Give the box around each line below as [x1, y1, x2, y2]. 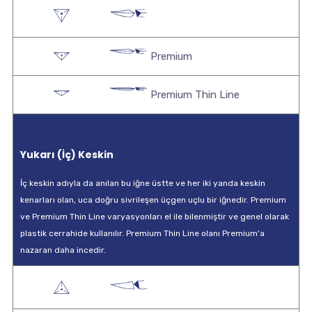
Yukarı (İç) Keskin [20, 148, 114, 162]
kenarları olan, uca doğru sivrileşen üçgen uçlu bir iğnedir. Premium [20, 195, 286, 205]
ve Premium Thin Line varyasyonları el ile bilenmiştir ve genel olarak [20, 212, 289, 221]
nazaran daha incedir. [20, 245, 106, 255]
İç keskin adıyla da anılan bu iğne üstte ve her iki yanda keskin [20, 178, 265, 188]
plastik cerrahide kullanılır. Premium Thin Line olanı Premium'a [20, 228, 265, 238]
